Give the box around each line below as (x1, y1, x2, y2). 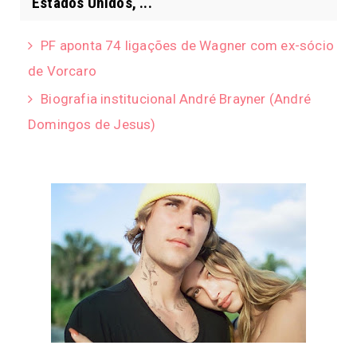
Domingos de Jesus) (28, 116, 156, 132)
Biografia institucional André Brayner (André (41, 90, 312, 107)
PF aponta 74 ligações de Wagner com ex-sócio (41, 37, 335, 53)
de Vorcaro (28, 62, 96, 79)
